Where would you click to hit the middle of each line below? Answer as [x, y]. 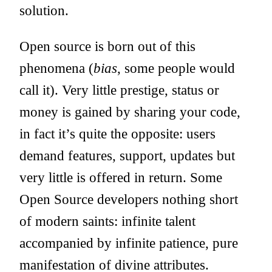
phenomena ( [56, 68]
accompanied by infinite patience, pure [129, 243]
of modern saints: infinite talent [107, 221]
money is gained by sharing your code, [130, 112]
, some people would [176, 68]
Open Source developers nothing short [129, 199]
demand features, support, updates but [127, 156]
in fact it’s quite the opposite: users [117, 134]
